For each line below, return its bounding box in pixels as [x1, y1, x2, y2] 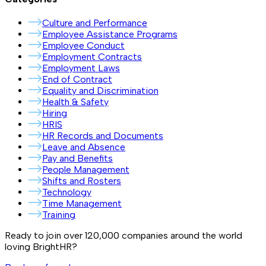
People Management [42, 164, 129, 176]
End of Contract [42, 74, 112, 85]
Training [42, 209, 75, 221]
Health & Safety [42, 96, 109, 108]
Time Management [42, 198, 122, 210]
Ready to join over [5, 230, 85, 242]
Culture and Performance [42, 17, 147, 29]
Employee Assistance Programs [42, 28, 178, 40]
